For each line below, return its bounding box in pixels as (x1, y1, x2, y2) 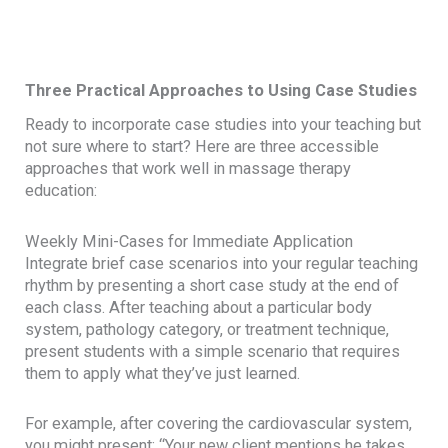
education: (25, 180, 98, 200)
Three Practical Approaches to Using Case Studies (25, 81, 418, 101)
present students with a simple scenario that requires (25, 341, 401, 361)
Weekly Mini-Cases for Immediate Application (25, 231, 354, 251)
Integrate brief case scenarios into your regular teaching (25, 253, 419, 273)
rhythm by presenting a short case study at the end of (25, 275, 400, 295)
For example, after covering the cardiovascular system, (25, 414, 413, 434)
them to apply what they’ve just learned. (25, 363, 301, 383)
